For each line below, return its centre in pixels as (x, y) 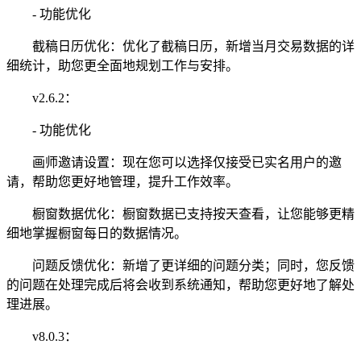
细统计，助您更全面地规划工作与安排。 (122, 65)
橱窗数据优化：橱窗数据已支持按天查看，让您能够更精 (180, 214)
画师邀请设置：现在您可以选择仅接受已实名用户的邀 (174, 162)
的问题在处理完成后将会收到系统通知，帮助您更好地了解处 (180, 284)
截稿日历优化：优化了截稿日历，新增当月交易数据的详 (180, 46)
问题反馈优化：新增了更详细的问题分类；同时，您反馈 (180, 265)
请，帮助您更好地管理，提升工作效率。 (122, 181)
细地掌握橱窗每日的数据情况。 (97, 233)
